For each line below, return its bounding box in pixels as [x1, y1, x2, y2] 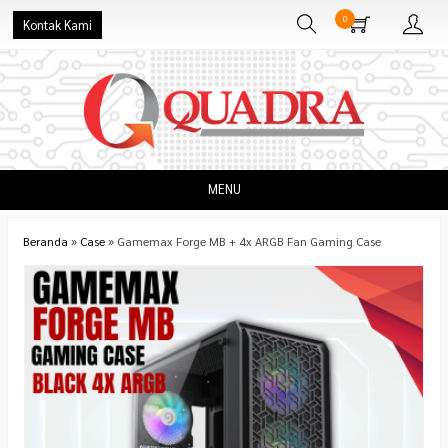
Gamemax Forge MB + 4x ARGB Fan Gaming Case [117, 233, 381, 249]
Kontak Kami [23, 17, 92, 33]
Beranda [23, 233, 68, 249]
